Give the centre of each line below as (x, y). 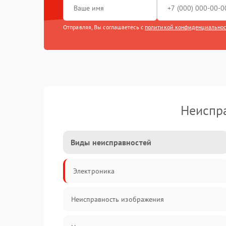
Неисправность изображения (118, 199)
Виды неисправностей (111, 142)
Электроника (94, 171)
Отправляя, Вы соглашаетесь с (104, 27)
